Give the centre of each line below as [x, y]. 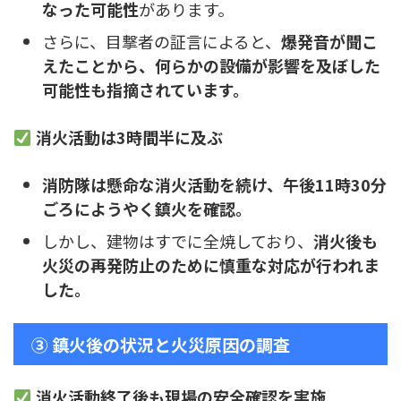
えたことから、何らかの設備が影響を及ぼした [211, 65]
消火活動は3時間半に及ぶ [129, 137]
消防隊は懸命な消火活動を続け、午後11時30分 [214, 184]
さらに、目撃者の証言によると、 [162, 41]
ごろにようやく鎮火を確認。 [147, 208]
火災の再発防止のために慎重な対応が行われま [211, 264]
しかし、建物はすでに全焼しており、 [178, 240]
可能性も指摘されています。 [145, 89]
